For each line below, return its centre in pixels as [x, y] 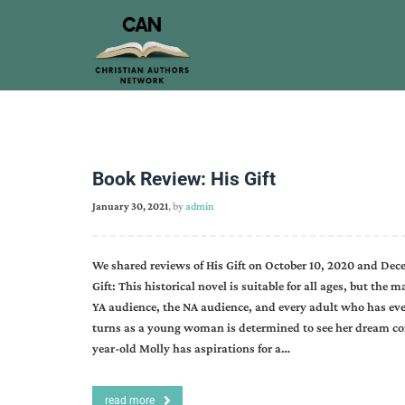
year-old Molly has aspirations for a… [191, 348]
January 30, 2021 [130, 206]
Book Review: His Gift [184, 179]
